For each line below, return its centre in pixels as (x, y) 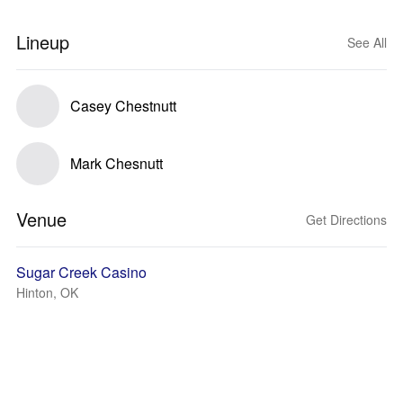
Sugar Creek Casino (81, 272)
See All (367, 42)
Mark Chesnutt (116, 163)
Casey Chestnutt (123, 106)
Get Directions (346, 219)
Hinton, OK (47, 292)
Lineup (43, 42)
